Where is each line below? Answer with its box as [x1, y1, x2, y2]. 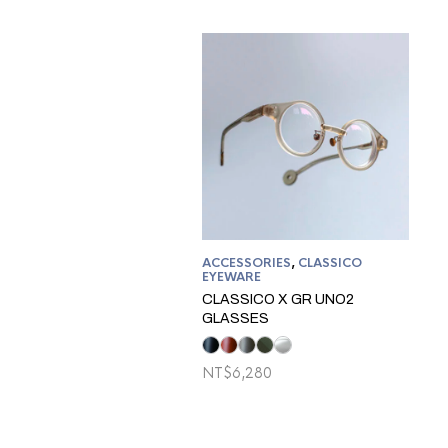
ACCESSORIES [202, 255, 291, 272]
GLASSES [202, 311, 269, 327]
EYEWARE [202, 269, 261, 286]
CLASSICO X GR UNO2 [202, 292, 354, 308]
